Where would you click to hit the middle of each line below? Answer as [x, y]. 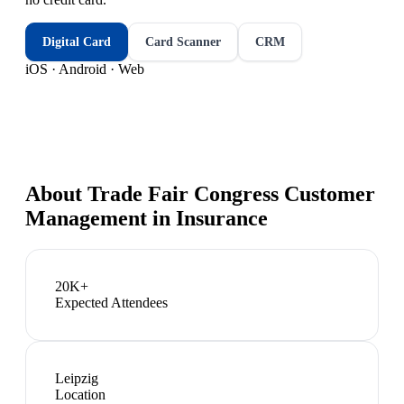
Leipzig [77, 378]
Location [80, 394]
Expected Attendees [111, 302]
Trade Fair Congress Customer [231, 193]
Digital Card [77, 41]
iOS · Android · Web [85, 69]
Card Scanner [183, 41]
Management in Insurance [147, 218]
